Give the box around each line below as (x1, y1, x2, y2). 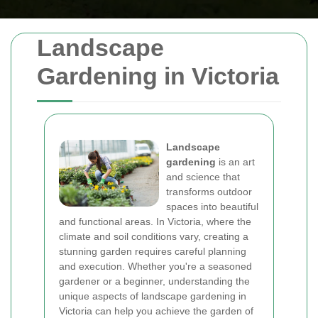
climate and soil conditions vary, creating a (59, 231, 248, 242)
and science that (166, 171, 240, 182)
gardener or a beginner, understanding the (59, 275, 250, 287)
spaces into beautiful (166, 201, 258, 212)
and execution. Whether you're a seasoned (59, 261, 252, 272)
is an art (216, 156, 255, 168)
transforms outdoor (166, 186, 252, 197)
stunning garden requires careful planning (59, 246, 246, 257)
